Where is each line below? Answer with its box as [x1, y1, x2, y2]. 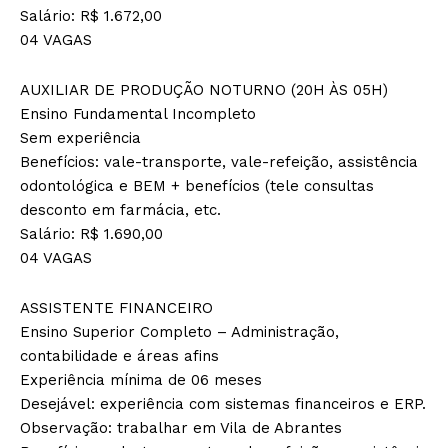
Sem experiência [20, 128, 141, 147]
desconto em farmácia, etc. [20, 200, 221, 219]
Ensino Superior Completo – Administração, [20, 322, 339, 341]
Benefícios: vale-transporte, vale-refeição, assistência [20, 152, 418, 171]
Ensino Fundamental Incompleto [20, 104, 256, 123]
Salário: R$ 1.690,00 [20, 224, 163, 243]
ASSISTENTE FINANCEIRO [20, 298, 213, 317]
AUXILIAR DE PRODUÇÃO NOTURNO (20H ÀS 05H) [20, 80, 388, 99]
